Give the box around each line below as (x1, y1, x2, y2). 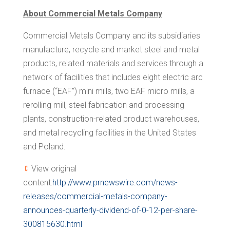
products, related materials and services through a (23, 59, 203, 69)
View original (29, 164, 76, 174)
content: (23, 178, 52, 188)
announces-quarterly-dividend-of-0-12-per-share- (23, 205, 198, 216)
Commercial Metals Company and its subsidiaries (23, 31, 200, 41)
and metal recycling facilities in (23, 128, 135, 138)
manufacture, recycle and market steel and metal (23, 45, 200, 55)
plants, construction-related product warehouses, (23, 114, 199, 124)
